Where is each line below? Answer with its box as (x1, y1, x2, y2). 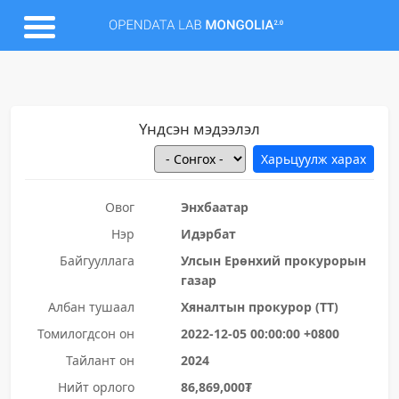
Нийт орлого (57, 379, 134, 395)
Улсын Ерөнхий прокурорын (180, 252, 366, 269)
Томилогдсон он (37, 325, 134, 342)
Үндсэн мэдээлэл (139, 118, 260, 139)
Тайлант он (65, 352, 134, 369)
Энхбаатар (180, 199, 248, 216)
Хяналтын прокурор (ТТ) (180, 298, 338, 315)
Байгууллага (59, 252, 134, 269)
